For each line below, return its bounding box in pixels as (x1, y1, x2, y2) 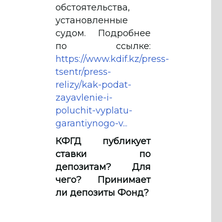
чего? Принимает (55, 174, 151, 185)
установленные (55, 14, 128, 26)
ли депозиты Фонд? (55, 187, 149, 198)
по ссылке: (55, 40, 151, 52)
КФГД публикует (55, 135, 151, 147)
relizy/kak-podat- (55, 79, 131, 90)
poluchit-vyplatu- (55, 105, 132, 116)
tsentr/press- (55, 66, 111, 77)
